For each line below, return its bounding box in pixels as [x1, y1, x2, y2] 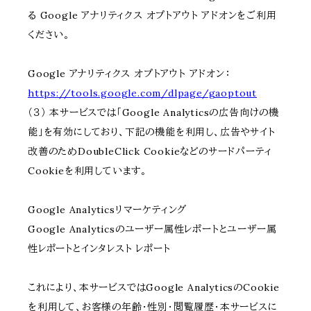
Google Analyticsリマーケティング [28, 203, 187, 217]
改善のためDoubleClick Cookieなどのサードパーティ [28, 145, 272, 158]
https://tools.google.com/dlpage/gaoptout [28, 87, 257, 100]
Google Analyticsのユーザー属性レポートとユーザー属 [28, 223, 277, 236]
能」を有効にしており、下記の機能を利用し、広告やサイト [28, 126, 276, 139]
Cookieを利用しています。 [28, 165, 147, 178]
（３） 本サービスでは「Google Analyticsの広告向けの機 [28, 106, 279, 119]
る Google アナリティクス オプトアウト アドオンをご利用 [28, 9, 277, 22]
